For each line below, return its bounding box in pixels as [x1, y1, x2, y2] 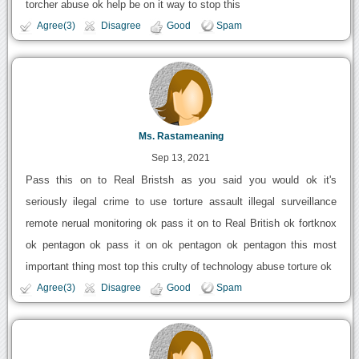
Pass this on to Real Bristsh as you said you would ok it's [25, 173, 337, 186]
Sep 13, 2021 [151, 151, 211, 163]
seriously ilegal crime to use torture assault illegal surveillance [25, 195, 337, 208]
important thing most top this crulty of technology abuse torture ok [25, 260, 332, 272]
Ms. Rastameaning [138, 131, 224, 141]
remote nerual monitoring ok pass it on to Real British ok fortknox [25, 216, 337, 229]
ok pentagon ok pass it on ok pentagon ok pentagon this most [25, 238, 337, 251]
